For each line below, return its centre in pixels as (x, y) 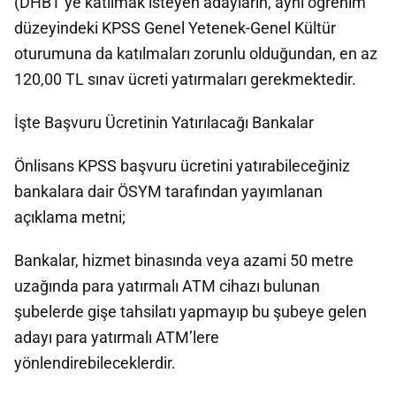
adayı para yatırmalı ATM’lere (117, 337)
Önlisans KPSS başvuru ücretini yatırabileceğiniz (182, 166)
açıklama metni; (70, 217)
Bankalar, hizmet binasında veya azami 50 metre (184, 260)
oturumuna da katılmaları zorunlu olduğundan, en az (196, 53)
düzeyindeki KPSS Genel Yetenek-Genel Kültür (175, 28)
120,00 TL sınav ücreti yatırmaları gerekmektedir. (185, 79)
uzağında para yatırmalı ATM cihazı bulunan (167, 286)
